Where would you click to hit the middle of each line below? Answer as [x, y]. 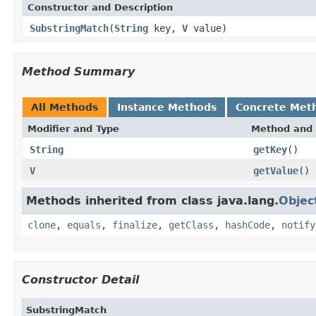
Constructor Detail [80, 279]
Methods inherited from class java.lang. [152, 200]
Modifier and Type [73, 128]
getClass [191, 225]
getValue [276, 170]
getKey [270, 149]
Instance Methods [167, 107]
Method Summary [78, 71]
